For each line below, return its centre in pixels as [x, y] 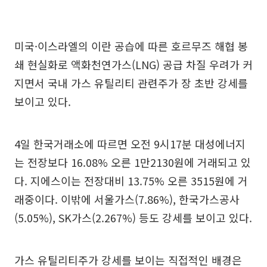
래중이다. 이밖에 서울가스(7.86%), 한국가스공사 [127, 199]
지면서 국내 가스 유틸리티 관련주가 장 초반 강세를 [131, 83]
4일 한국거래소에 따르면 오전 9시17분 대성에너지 [130, 143]
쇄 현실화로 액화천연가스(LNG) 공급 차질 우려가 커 [133, 64]
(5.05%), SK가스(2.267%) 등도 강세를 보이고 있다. [133, 217]
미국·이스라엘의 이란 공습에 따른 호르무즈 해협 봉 [131, 46]
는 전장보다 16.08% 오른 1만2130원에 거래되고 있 [133, 162]
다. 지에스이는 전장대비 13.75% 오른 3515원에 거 [131, 180]
